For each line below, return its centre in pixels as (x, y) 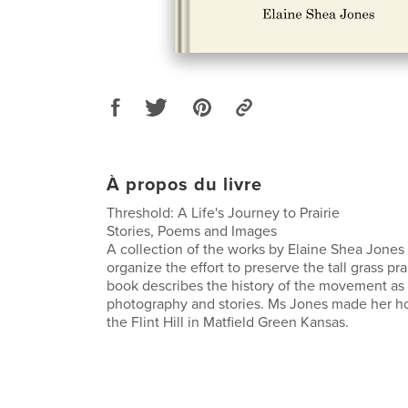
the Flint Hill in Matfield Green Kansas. (228, 322)
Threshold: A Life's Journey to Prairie (223, 213)
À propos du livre (184, 185)
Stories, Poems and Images (192, 231)
